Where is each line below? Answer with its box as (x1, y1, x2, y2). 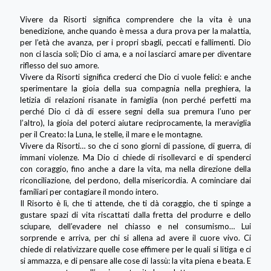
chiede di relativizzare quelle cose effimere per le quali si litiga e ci (20, 244, 251, 254)
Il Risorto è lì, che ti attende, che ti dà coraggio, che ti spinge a (20, 198, 251, 208)
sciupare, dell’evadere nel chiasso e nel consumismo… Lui (20, 221, 251, 231)
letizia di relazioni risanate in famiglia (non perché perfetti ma (20, 94, 251, 105)
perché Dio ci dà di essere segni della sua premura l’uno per (20, 106, 251, 116)
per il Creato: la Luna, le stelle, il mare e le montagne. (20, 129, 203, 139)
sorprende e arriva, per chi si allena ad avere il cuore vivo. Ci (20, 232, 251, 243)
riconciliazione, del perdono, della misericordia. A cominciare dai (20, 175, 251, 185)
